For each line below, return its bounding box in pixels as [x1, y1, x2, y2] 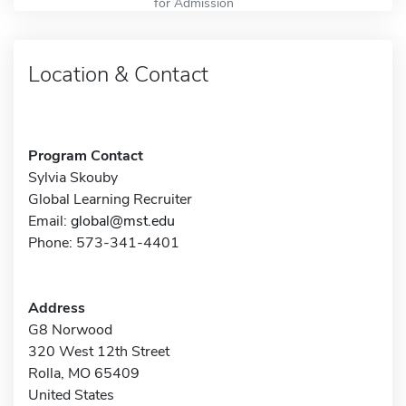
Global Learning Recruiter [28, 188, 192, 209]
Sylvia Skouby [28, 167, 118, 188]
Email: [28, 210, 71, 231]
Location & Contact [28, 59, 208, 89]
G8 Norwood [28, 319, 112, 340]
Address [28, 297, 85, 318]
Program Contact [28, 145, 143, 166]
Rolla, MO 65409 [28, 362, 140, 383]
